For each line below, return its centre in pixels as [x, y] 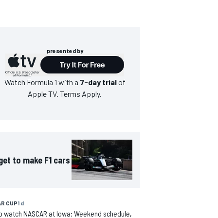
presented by [65, 50]
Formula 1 [42, 82]
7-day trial [98, 82]
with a [68, 82]
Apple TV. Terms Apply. [65, 93]
